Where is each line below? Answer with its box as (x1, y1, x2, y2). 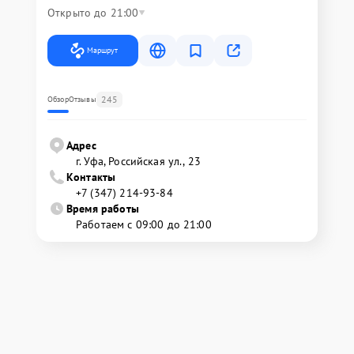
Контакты (66, 170, 116, 184)
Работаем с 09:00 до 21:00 (76, 217, 212, 232)
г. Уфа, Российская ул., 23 (76, 154, 201, 168)
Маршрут (87, 45, 118, 55)
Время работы (66, 201, 139, 216)
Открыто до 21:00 (47, 6, 139, 20)
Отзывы (68, 94, 96, 104)
